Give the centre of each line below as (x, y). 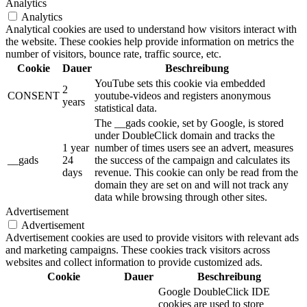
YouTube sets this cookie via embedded (180, 84)
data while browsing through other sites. (181, 197)
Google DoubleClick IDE (214, 292)
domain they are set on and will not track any (192, 185)
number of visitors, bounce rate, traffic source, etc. (113, 54)
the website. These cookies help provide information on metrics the (150, 42)
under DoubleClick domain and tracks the (185, 136)
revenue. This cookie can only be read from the (196, 173)
